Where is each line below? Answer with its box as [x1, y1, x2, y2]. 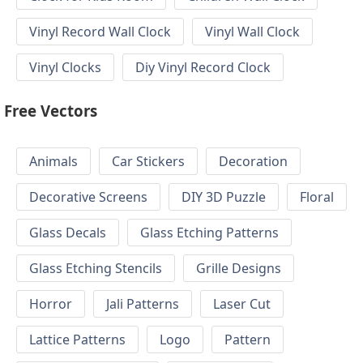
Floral [300, 188, 334, 207]
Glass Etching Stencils [29, 259, 162, 278]
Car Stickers [112, 152, 185, 171]
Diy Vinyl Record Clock [135, 58, 271, 77]
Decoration [219, 152, 288, 171]
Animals [29, 152, 78, 171]
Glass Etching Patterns [140, 224, 279, 242]
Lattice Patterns [29, 331, 126, 349]
